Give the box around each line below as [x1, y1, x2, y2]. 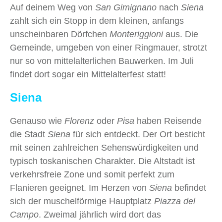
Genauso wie [10, 116, 64, 126]
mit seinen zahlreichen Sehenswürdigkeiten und [10, 143, 199, 153]
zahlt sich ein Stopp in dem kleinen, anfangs [10, 16, 184, 26]
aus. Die [166, 29, 198, 40]
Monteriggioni [110, 29, 166, 40]
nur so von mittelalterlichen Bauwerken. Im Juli [10, 56, 194, 66]
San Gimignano [95, 2, 159, 13]
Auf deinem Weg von [10, 2, 95, 13]
